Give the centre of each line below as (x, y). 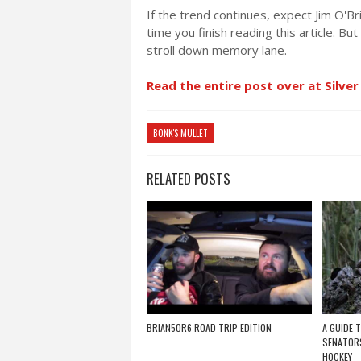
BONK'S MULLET (180, 133)
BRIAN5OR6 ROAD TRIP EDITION (209, 328)
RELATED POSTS (189, 178)
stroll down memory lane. (217, 50)
